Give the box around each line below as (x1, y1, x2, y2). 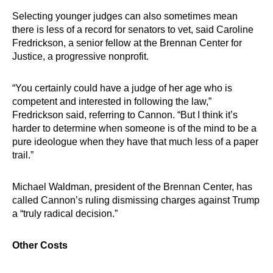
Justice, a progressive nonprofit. (12, 51, 149, 62)
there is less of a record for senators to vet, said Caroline (12, 24, 253, 35)
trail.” (12, 150, 34, 160)
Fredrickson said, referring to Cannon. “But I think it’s (12, 110, 238, 120)
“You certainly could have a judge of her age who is (12, 83, 232, 93)
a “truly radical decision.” (12, 208, 118, 219)
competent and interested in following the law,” (12, 96, 211, 107)
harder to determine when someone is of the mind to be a (12, 123, 257, 133)
